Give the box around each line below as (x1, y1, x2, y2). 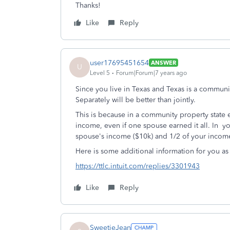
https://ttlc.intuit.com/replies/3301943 (75, 162, 200, 170)
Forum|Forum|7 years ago (116, 69, 187, 76)
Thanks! (75, 1, 101, 10)
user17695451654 (90, 58, 149, 67)
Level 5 (90, 69, 110, 76)
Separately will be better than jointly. (75, 95, 198, 104)
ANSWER (151, 59, 176, 66)
